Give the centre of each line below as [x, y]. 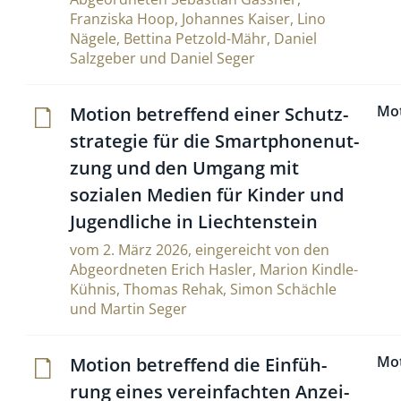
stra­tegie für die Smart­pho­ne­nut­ [214, 141]
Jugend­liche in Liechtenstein [194, 222]
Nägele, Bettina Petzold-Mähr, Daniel [193, 38]
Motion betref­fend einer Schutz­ [209, 114]
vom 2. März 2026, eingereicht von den [200, 250]
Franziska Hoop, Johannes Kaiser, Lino [198, 19]
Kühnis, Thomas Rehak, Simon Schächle [203, 289]
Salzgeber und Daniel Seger [162, 58]
